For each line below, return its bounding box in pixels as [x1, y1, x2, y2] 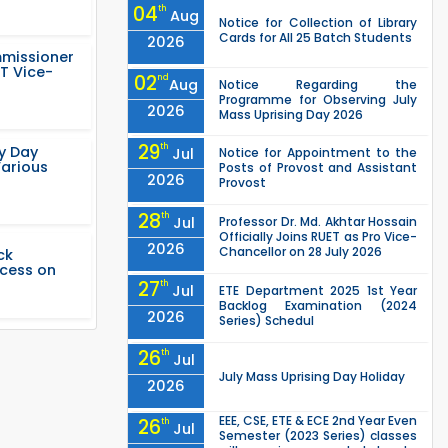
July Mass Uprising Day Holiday [219, 367, 405, 385]
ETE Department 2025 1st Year [219, 281, 417, 299]
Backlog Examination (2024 [219, 296, 417, 314]
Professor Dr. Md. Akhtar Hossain [219, 213, 417, 231]
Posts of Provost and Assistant [219, 159, 417, 177]
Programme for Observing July [219, 90, 417, 108]
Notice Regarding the [219, 75, 417, 93]
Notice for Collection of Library [219, 14, 417, 32]
